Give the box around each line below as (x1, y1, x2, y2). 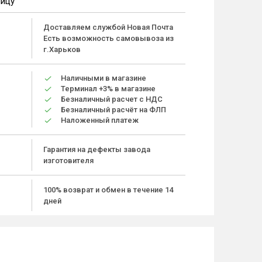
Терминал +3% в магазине (61, 84, 156, 93)
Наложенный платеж (61, 116, 139, 125)
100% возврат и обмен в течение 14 (43, 185, 173, 194)
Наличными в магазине (61, 74, 146, 82)
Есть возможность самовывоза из (43, 34, 174, 43)
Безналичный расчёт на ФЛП (61, 105, 166, 114)
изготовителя (43, 156, 94, 165)
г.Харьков (43, 45, 81, 54)
